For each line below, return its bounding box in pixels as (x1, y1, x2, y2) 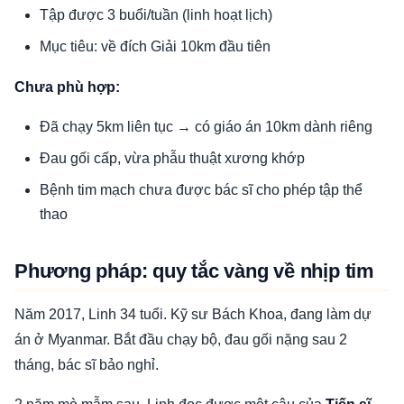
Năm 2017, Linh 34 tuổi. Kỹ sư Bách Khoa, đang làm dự (14, 307, 372, 322)
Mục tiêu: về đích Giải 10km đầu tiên (40, 39, 271, 54)
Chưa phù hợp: (14, 79, 120, 95)
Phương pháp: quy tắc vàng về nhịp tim (14, 260, 374, 282)
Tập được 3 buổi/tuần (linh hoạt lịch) (40, 7, 272, 23)
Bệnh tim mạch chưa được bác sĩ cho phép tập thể (40, 182, 363, 197)
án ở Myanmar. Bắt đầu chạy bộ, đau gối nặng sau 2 (14, 332, 347, 347)
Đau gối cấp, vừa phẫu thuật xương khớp (40, 151, 305, 166)
